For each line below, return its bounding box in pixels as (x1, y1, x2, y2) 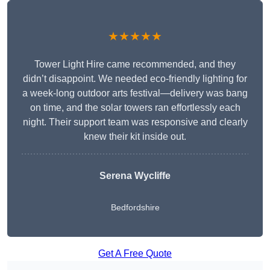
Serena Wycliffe (99, 171, 171, 181)
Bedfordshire (110, 202, 160, 213)
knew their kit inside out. (84, 131, 186, 142)
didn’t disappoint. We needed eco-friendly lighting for (23, 74, 247, 84)
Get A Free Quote (98, 248, 172, 259)
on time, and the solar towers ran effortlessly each (30, 102, 240, 113)
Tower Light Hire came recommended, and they (34, 59, 236, 70)
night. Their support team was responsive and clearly (22, 117, 248, 128)
